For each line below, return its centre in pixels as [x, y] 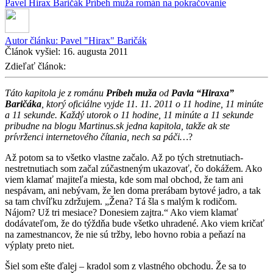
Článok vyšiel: [34, 51]
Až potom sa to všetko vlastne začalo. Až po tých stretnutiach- [124, 157]
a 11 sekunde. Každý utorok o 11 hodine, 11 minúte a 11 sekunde [129, 115]
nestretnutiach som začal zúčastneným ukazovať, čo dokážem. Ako [133, 168]
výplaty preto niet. [40, 245]
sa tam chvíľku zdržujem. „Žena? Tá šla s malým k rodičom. [121, 201]
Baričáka [23, 104]
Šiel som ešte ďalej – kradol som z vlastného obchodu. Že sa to [126, 266]
